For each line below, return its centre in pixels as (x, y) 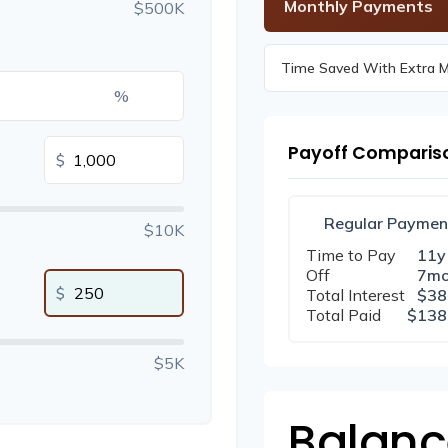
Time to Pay (351, 254)
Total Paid (343, 314)
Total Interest (355, 294)
